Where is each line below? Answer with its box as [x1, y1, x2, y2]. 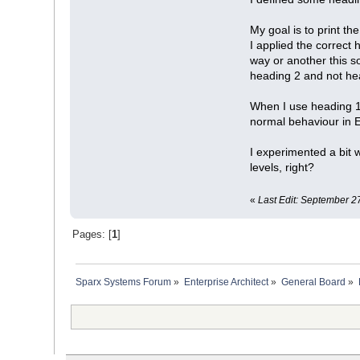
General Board [281, 276, 346, 288]
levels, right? [250, 160, 315, 174]
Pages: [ [72, 229, 112, 241]
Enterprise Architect [184, 276, 269, 288]
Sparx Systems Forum [76, 276, 172, 288]
